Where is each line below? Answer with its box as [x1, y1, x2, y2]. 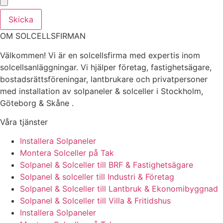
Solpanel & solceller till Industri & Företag [20, 172, 174, 182]
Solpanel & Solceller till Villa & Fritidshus [20, 196, 171, 206]
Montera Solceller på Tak [20, 148, 114, 158]
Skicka [8, 14, 33, 25]
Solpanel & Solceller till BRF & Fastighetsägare [20, 160, 193, 170]
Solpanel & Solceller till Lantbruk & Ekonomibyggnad [20, 184, 218, 194]
